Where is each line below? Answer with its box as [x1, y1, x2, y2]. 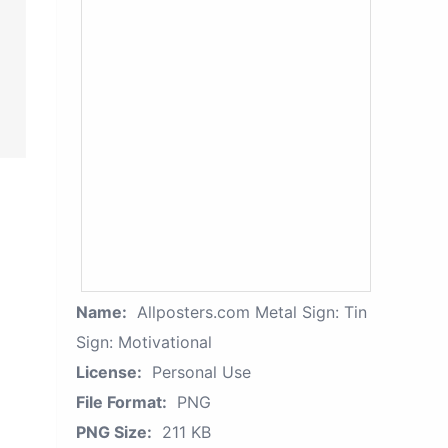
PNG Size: [76, 422, 152, 442]
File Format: [76, 392, 167, 412]
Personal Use [152, 362, 251, 382]
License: [76, 362, 142, 382]
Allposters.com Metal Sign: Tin [137, 302, 367, 322]
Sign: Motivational [76, 332, 212, 352]
